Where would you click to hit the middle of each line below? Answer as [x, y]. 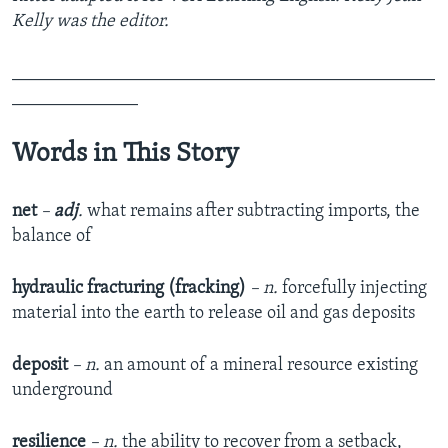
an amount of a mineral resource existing [259, 366]
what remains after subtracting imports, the [253, 212]
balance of [51, 237]
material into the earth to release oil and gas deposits [213, 314]
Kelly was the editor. [90, 22]
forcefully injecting [354, 289]
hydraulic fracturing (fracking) [131, 289]
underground [62, 391]
